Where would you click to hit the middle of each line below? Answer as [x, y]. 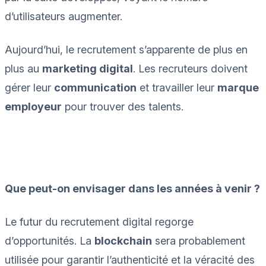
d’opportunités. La [50, 240]
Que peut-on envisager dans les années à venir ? [132, 188]
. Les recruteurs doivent [190, 68]
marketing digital [88, 68]
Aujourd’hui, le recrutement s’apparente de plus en [126, 49]
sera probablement [199, 240]
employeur [33, 106]
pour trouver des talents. [123, 106]
